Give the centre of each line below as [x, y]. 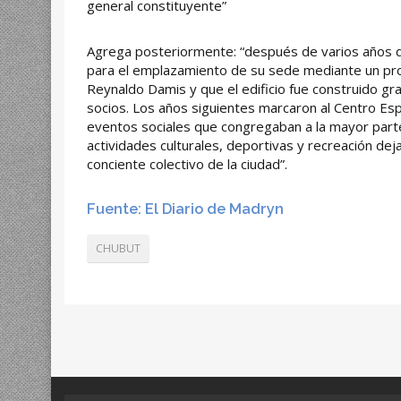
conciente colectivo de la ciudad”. [187, 164]
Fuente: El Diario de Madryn [185, 209]
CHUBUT [118, 249]
